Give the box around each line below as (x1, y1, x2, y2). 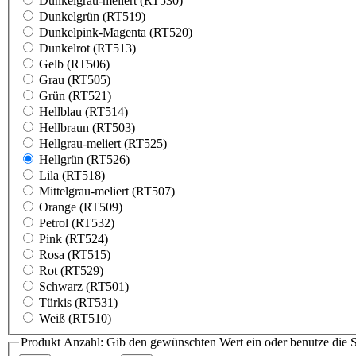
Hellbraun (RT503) (39, 121, 135, 134)
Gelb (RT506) (39, 57, 110, 71)
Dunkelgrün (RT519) (39, 10, 145, 23)
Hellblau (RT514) (39, 105, 128, 118)
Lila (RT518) (39, 168, 105, 182)
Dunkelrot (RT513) (39, 41, 136, 55)
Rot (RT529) (39, 264, 103, 277)
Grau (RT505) (39, 73, 110, 87)
